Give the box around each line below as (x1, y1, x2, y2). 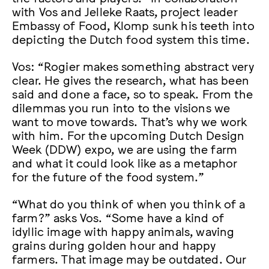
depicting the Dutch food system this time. (12, 31, 250, 46)
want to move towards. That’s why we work (12, 113, 247, 128)
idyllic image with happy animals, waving (12, 223, 235, 238)
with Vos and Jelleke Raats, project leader (12, 3, 238, 18)
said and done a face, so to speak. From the (12, 86, 253, 101)
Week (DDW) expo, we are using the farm (12, 141, 238, 156)
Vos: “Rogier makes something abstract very (12, 58, 254, 73)
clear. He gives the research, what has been (12, 72, 249, 87)
